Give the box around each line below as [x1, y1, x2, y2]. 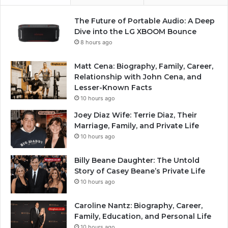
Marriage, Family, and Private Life [74, 121, 199, 131]
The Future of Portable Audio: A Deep [74, 16, 215, 26]
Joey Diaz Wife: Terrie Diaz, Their [74, 110, 197, 120]
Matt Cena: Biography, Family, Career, [74, 62, 213, 71]
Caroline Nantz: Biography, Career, [74, 201, 203, 211]
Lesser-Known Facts [74, 83, 152, 93]
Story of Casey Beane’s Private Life [74, 166, 205, 176]
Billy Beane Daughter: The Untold [74, 156, 199, 165]
